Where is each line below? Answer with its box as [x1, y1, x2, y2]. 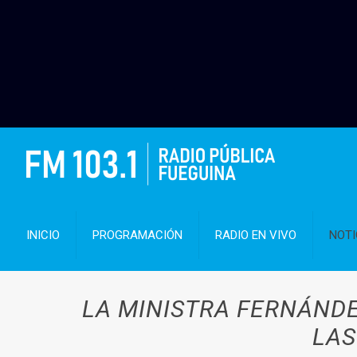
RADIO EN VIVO [215, 228, 297, 242]
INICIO [26, 228, 61, 242]
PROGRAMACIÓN [92, 228, 183, 242]
